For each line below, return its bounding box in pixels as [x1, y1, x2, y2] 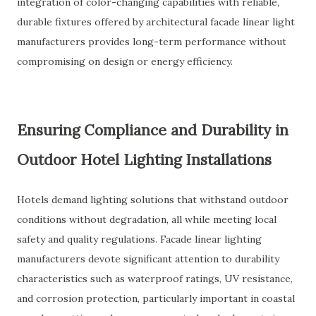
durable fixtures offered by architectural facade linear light [17, 16, 295, 28]
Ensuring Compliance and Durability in [17, 121, 288, 140]
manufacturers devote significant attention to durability [17, 253, 279, 265]
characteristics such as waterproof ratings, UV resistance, [17, 272, 293, 285]
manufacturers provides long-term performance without [17, 35, 286, 48]
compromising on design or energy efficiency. [17, 55, 233, 68]
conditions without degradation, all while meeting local [17, 213, 276, 226]
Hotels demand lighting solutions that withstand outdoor [17, 193, 288, 206]
